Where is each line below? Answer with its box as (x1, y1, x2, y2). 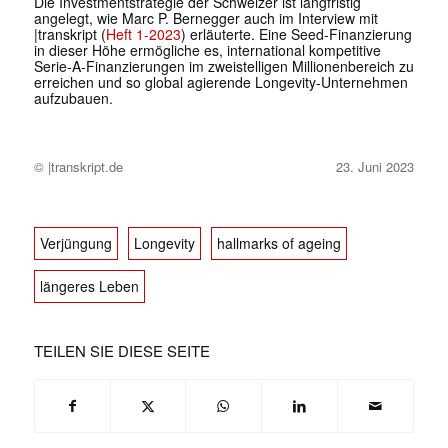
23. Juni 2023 (335, 157, 414, 177)
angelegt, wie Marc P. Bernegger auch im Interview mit (33, 8, 378, 29)
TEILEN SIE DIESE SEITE (33, 340, 210, 362)
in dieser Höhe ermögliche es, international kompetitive (33, 40, 381, 61)
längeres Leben (39, 276, 139, 297)
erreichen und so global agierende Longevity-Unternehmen (33, 72, 408, 93)
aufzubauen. (33, 88, 113, 109)
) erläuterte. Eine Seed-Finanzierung (180, 24, 412, 45)
